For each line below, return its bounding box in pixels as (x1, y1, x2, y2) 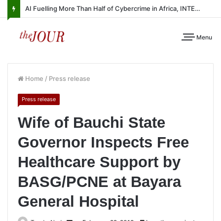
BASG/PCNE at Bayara (18, 173, 181, 190)
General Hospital (18, 193, 139, 210)
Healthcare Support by (18, 153, 181, 171)
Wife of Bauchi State (18, 114, 165, 131)
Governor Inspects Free (18, 134, 189, 151)
